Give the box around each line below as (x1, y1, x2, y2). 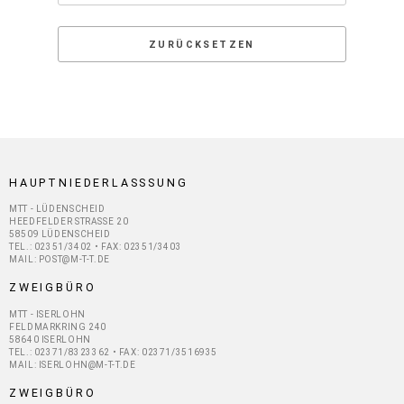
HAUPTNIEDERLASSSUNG (9, 175, 188, 189)
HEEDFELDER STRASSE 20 (9, 216, 129, 227)
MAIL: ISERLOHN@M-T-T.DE (9, 359, 136, 370)
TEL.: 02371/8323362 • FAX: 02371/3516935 (9, 346, 217, 357)
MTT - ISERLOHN (9, 308, 86, 319)
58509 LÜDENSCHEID (9, 229, 111, 240)
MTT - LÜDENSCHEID (9, 204, 106, 215)
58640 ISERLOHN (9, 334, 91, 344)
